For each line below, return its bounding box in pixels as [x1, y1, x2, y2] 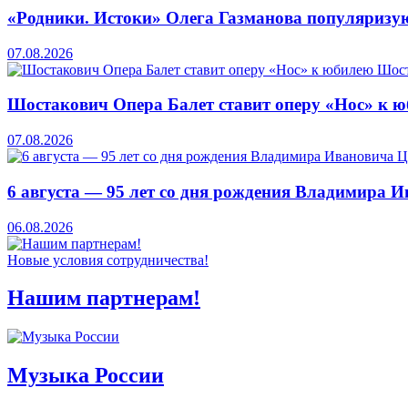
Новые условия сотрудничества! [7, 251, 209, 268]
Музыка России [7, 363, 164, 388]
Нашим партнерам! [7, 286, 200, 311]
